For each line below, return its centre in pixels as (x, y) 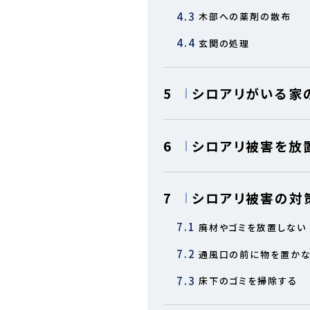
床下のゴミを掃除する (248, 281)
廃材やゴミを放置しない (252, 227)
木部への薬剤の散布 (245, 17)
